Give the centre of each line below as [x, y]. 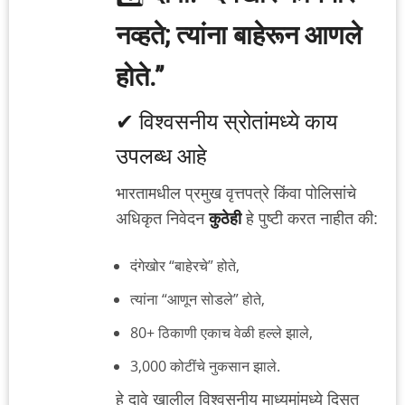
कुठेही [225, 219]
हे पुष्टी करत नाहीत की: [310, 219]
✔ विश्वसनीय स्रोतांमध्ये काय [226, 122]
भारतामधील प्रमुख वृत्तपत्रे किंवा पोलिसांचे [236, 194]
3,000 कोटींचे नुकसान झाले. [205, 366]
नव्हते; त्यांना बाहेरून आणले [239, 36]
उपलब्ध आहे [161, 157]
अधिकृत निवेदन [162, 219]
